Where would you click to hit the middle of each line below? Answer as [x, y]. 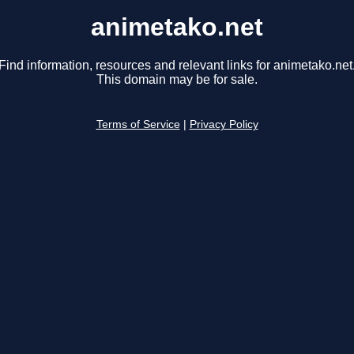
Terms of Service [138, 125]
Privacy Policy [224, 125]
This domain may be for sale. [177, 80]
